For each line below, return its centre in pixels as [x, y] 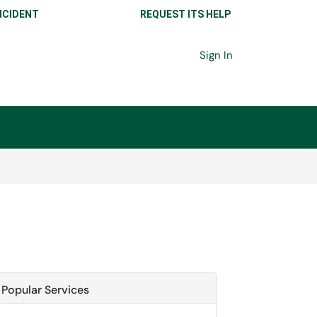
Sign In [216, 55]
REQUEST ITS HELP [185, 14]
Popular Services [45, 290]
